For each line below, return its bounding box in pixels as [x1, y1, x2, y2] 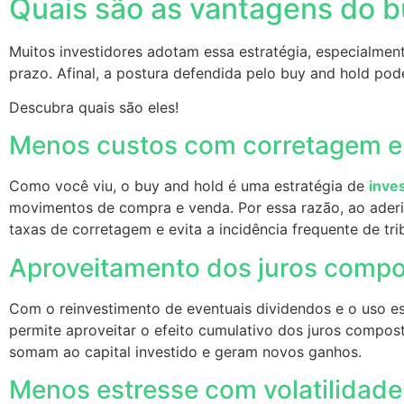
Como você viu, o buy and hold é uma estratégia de [9, 177, 369, 196]
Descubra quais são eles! [9, 98, 183, 117]
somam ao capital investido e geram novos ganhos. [9, 342, 366, 361]
